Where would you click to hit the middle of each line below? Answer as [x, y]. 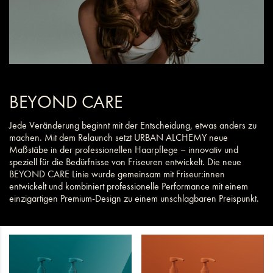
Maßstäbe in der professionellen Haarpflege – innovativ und [124, 149]
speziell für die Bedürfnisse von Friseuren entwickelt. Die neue [125, 161]
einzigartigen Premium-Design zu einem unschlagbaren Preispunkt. [134, 198]
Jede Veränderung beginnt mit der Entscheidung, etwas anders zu [133, 125]
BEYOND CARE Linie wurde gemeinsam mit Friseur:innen [117, 174]
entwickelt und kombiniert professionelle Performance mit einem [129, 186]
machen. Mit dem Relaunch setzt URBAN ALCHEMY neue [119, 137]
